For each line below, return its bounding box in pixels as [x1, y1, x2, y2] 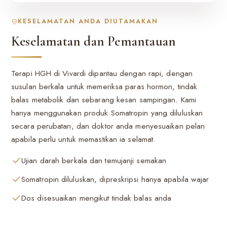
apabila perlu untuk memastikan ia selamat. [11, 133, 156, 145]
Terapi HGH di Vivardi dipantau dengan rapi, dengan [11, 67, 193, 79]
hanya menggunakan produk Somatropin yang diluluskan [11, 107, 203, 119]
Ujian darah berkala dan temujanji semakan [21, 155, 167, 166]
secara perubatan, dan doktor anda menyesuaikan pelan [11, 120, 205, 132]
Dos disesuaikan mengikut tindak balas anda [21, 192, 172, 204]
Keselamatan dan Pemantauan [11, 33, 176, 50]
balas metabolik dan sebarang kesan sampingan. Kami [11, 94, 197, 105]
